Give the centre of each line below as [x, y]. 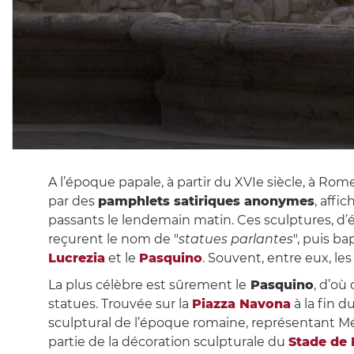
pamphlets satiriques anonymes [206, 201]
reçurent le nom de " [113, 239]
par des [73, 201]
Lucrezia [76, 258]
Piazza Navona [241, 304]
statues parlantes [235, 239]
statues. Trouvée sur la [120, 304]
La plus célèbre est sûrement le [147, 285]
